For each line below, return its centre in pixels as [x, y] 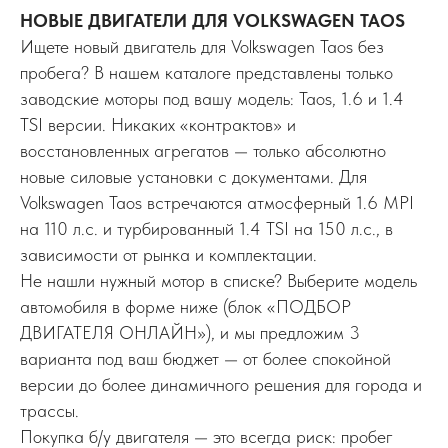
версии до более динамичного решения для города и [221, 384]
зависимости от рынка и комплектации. [168, 254]
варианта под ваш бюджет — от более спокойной [205, 358]
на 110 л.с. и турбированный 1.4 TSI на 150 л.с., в [206, 228]
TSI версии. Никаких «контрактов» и [158, 124]
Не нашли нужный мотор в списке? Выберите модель [218, 280]
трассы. [49, 410]
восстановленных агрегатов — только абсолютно [203, 150]
